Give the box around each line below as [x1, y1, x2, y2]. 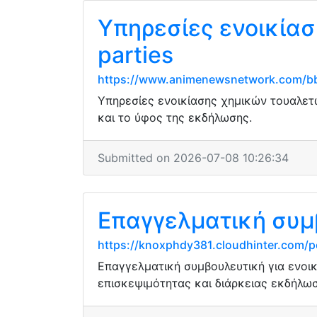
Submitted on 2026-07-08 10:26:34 [98, 151, 289, 165]
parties [98, 41, 173, 69]
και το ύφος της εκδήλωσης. [98, 110, 252, 125]
